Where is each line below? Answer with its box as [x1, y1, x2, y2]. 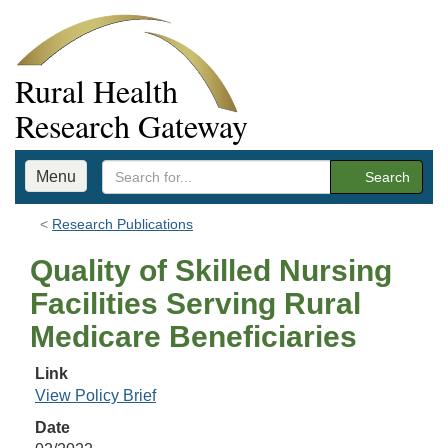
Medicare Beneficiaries [30, 320, 357, 353]
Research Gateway [15, 104, 248, 147]
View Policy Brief [35, 387, 156, 404]
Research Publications [52, 216, 193, 232]
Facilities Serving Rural [30, 287, 361, 320]
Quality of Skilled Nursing [30, 254, 392, 287]
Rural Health [15, 69, 178, 112]
